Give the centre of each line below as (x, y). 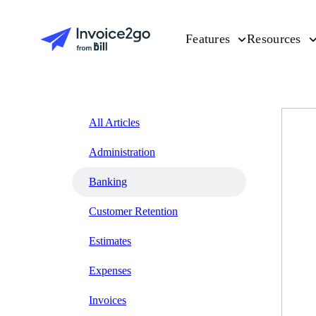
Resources (274, 39)
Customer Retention (133, 212)
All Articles (114, 123)
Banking (108, 182)
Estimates (110, 241)
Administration (122, 152)
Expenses (110, 271)
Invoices (108, 300)
